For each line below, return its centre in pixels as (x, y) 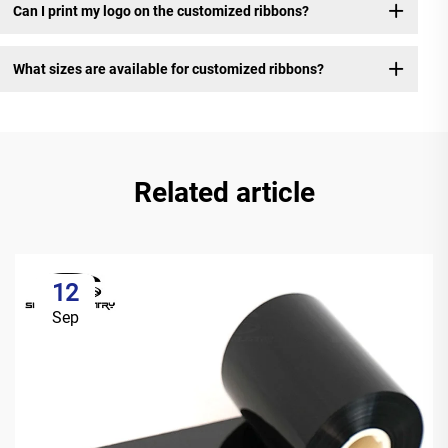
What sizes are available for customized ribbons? (168, 68)
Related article (224, 193)
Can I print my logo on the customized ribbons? (160, 10)
